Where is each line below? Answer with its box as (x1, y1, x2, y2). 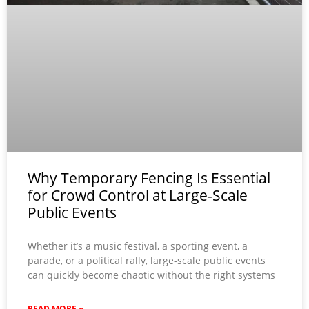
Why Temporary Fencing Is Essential (28, 168, 270, 188)
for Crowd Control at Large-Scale (28, 185, 248, 205)
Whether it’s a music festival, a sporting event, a (28, 239, 248, 252)
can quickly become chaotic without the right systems (28, 268, 275, 281)
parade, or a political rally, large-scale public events (28, 253, 266, 267)
